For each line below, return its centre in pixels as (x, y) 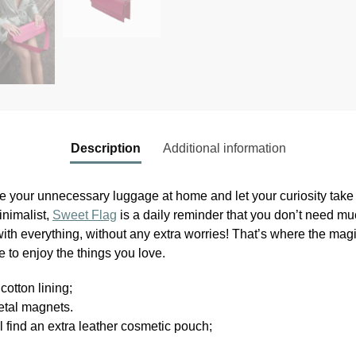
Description (105, 149)
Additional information (224, 149)
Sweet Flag (84, 215)
